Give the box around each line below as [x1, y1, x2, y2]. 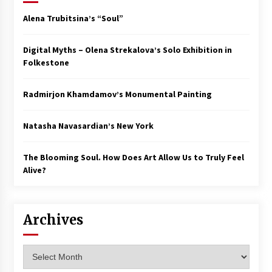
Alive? [22, 165, 46, 176]
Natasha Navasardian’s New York [22, 120, 154, 132]
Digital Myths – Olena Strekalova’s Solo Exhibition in [22, 44, 232, 56]
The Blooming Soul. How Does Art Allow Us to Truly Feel [22, 152, 244, 163]
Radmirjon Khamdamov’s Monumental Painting [22, 89, 212, 100]
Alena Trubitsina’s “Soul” [22, 13, 123, 24]
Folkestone [22, 57, 69, 69]
